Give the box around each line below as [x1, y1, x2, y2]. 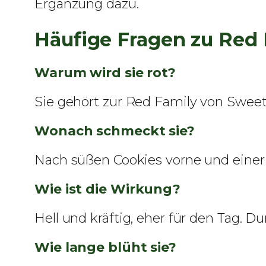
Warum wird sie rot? [34, 65, 176, 81]
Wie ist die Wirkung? [34, 181, 180, 198]
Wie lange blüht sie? [34, 239, 176, 256]
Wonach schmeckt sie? [34, 123, 195, 140]
